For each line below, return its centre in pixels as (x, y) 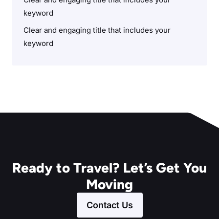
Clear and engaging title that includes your (97, 30)
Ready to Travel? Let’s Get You (109, 168)
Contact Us (109, 205)
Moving (109, 184)
